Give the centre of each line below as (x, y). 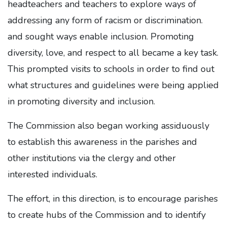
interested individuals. (52, 175)
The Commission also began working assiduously (108, 126)
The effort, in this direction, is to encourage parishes (113, 199)
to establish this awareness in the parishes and (102, 142)
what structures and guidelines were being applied (113, 85)
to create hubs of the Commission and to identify (107, 215)
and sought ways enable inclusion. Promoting (101, 37)
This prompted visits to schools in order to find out (111, 69)
